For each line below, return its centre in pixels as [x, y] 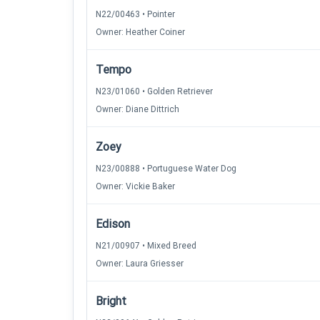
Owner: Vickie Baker [135, 186]
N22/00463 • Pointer [135, 14]
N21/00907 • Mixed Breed [146, 246]
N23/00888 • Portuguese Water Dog [166, 169]
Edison [113, 224]
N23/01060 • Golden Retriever [154, 91]
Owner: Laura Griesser [140, 264]
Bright [111, 301]
